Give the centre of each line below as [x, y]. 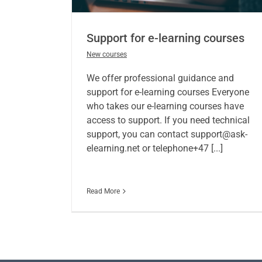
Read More [103, 192]
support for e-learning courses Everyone [168, 92]
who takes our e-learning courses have [165, 106]
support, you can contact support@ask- [167, 135]
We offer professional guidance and [160, 78]
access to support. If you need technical [168, 120]
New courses [106, 55]
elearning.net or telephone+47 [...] [154, 149]
